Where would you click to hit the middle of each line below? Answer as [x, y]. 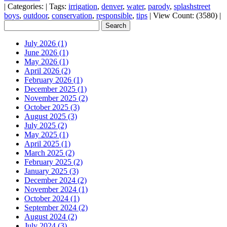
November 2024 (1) [56, 189]
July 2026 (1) [46, 43]
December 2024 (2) [55, 180]
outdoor [35, 15]
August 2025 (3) [51, 116]
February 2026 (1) [53, 80]
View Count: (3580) [185, 15]
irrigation [83, 6]
